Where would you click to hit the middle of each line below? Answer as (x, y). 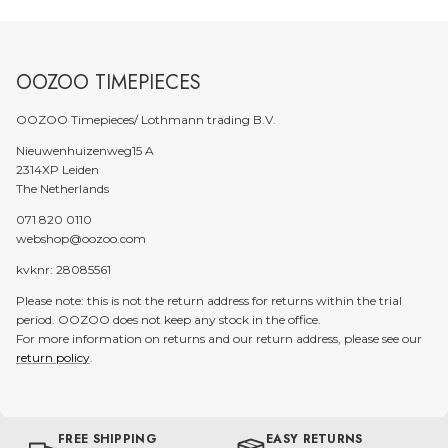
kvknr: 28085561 (63, 269)
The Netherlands (62, 188)
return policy (53, 357)
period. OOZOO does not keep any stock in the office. (168, 319)
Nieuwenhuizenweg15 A (85, 150)
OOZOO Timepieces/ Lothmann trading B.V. (146, 119)
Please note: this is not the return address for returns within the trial (209, 300)
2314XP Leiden (57, 169)
